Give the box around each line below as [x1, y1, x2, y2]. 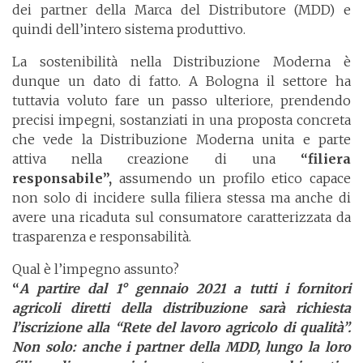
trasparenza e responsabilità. [12, 228, 191, 246]
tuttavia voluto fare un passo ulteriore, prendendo [12, 92, 351, 109]
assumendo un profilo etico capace [112, 170, 351, 187]
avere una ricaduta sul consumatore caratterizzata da [12, 209, 351, 226]
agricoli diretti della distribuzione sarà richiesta [12, 300, 351, 317]
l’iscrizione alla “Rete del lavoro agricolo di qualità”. [12, 319, 351, 336]
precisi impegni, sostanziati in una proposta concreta [12, 112, 351, 129]
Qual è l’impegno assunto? [12, 261, 179, 278]
